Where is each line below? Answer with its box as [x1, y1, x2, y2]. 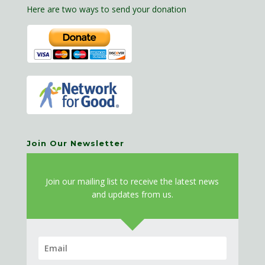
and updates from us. [91, 189, 173, 201]
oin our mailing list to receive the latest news [48, 176, 219, 188]
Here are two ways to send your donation [26, 3, 186, 15]
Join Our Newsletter [26, 138, 124, 148]
